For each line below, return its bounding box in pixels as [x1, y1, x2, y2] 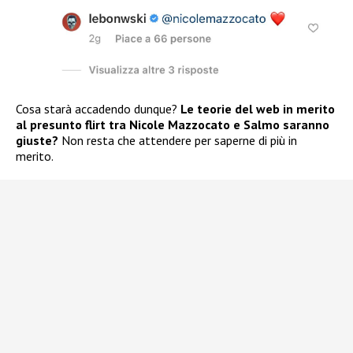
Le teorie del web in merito [180, 101, 335, 117]
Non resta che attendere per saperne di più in [58, 132, 297, 149]
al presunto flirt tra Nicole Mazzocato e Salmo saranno [16, 117, 329, 133]
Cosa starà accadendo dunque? [16, 101, 180, 117]
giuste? [16, 132, 58, 149]
